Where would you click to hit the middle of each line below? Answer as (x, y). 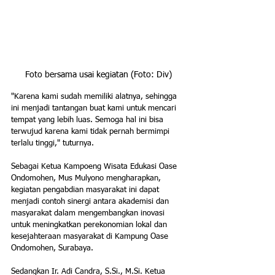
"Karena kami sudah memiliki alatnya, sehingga (95, 97)
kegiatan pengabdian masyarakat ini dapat (86, 190)
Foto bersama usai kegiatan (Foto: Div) (98, 75)
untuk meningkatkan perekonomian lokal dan (90, 225)
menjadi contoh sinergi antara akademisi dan (91, 202)
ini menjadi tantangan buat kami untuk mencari (95, 109)
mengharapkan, (135, 179)
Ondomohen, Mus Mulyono (59, 179)
